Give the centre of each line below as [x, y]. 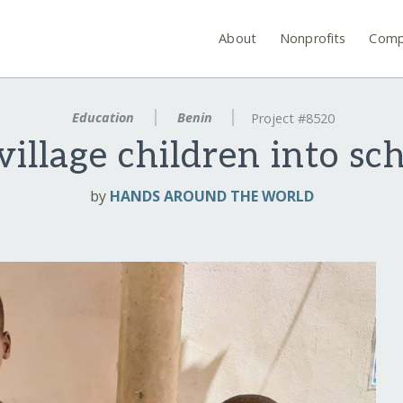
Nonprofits [313, 38]
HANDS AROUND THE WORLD [211, 197]
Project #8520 [293, 119]
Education [103, 117]
